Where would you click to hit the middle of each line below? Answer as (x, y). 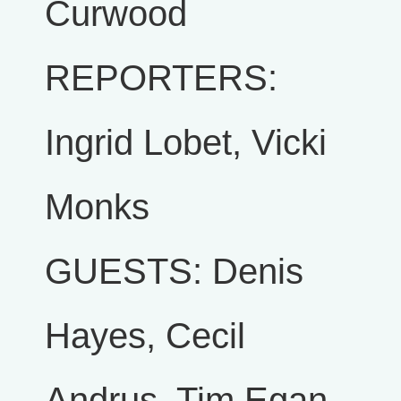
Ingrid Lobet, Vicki (186, 143)
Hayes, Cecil (145, 336)
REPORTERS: (161, 78)
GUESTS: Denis (174, 272)
